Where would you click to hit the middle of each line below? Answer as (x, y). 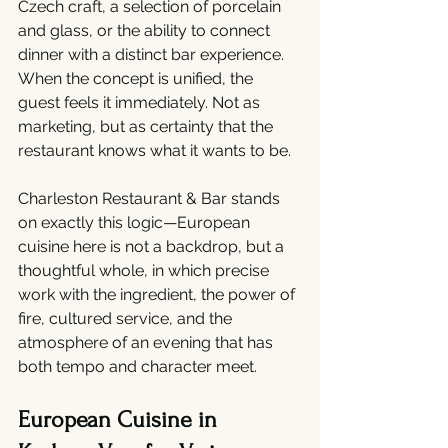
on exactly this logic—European (136, 222)
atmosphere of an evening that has (147, 342)
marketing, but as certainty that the (147, 126)
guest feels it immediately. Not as (141, 102)
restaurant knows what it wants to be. (154, 150)
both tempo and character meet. (137, 366)
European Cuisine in (120, 419)
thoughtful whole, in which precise (145, 270)
